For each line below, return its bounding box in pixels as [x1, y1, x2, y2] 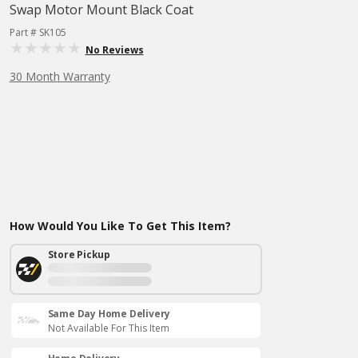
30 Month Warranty [9, 69, 110, 84]
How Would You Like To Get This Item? [9, 218, 231, 233]
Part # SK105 [9, 26, 66, 39]
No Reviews [85, 43, 144, 57]
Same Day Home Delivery [47, 307, 171, 320]
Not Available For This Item [47, 321, 169, 335]
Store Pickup [47, 248, 111, 261]
